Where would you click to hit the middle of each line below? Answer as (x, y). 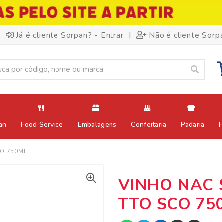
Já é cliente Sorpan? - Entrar (70, 35)
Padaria (193, 125)
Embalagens (97, 125)
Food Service (42, 125)
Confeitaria (149, 125)
